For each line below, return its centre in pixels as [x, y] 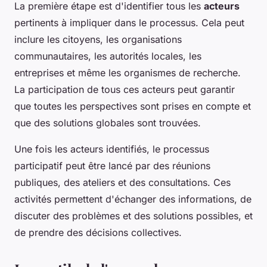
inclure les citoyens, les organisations [98, 39]
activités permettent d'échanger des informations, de [133, 199]
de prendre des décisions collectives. [98, 232]
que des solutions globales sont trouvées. [108, 122]
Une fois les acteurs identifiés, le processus [112, 149]
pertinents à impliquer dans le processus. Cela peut [129, 22]
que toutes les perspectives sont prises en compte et [133, 106]
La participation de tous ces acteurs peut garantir [125, 89]
